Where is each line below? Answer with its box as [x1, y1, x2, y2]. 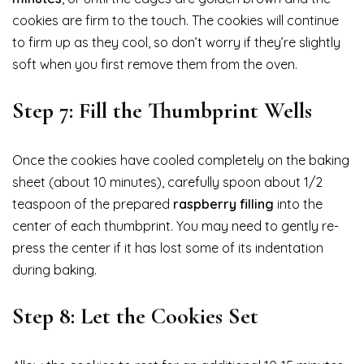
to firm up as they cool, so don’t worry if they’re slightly [12, 34, 340, 51]
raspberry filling [173, 196, 274, 213]
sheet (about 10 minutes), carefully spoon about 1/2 [12, 174, 323, 191]
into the [274, 196, 323, 213]
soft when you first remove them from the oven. [12, 56, 297, 73]
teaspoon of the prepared [12, 196, 173, 213]
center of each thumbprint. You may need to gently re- [12, 218, 339, 235]
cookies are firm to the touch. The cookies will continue [12, 12, 339, 29]
